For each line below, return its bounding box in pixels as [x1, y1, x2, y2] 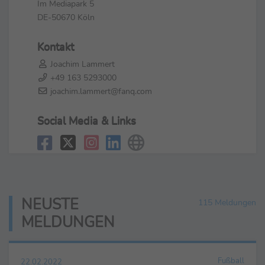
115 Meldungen [198, 196, 256, 209]
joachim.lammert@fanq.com [48, 85, 152, 97]
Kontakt [37, 39, 74, 54]
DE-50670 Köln [37, 11, 95, 23]
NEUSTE [21, 195, 79, 215]
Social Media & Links [37, 113, 136, 128]
